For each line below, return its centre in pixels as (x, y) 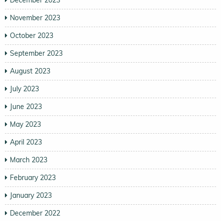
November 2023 (35, 18)
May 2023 (25, 125)
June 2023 (26, 107)
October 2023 (32, 36)
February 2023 (33, 178)
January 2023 (31, 196)
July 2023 (24, 89)
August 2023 (30, 71)
